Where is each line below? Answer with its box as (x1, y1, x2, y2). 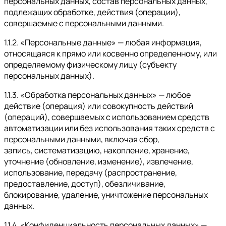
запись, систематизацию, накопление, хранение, (4, 145, 190, 156)
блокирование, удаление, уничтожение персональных (4, 189, 208, 201)
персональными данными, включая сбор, (4, 134, 159, 145)
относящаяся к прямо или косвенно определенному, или (4, 48, 217, 60)
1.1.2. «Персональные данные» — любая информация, (4, 37, 202, 48)
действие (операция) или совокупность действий (4, 100, 193, 112)
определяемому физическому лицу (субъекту (4, 59, 177, 71)
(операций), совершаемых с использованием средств (4, 111, 209, 123)
